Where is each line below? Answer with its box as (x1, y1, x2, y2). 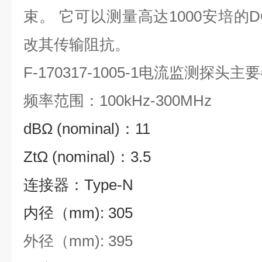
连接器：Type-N (23, 176, 133, 194)
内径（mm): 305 (23, 204, 133, 222)
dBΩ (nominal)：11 (23, 120, 150, 137)
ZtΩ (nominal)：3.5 (23, 148, 151, 166)
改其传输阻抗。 (23, 36, 130, 53)
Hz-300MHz (132, 92, 212, 109)
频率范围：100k (23, 92, 132, 109)
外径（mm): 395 (23, 232, 133, 250)
